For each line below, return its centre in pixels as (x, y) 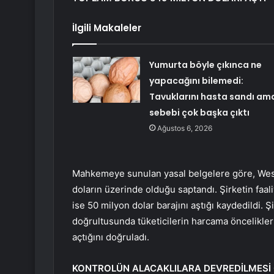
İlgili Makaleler (107, 28)
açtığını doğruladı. (111, 237)
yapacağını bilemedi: (196, 81)
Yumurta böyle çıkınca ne (205, 65)
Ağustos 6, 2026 (184, 128)
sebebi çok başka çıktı (199, 113)
